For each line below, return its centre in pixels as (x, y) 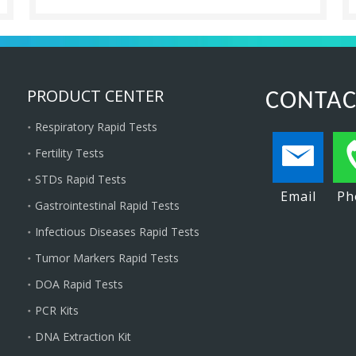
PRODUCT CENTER (95, 96)
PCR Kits (57, 310)
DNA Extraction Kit (83, 337)
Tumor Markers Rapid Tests (107, 258)
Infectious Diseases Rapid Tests (117, 232)
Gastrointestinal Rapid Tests (107, 205)
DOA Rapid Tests (79, 284)
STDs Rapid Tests (81, 179)
